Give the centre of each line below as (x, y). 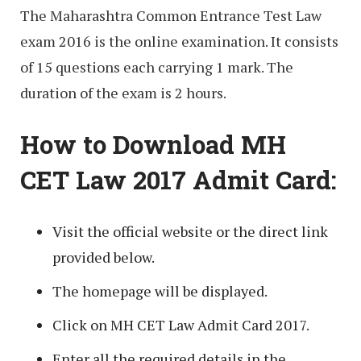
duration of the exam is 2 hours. (123, 93)
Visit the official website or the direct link (190, 231)
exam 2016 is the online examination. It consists (179, 41)
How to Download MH (153, 145)
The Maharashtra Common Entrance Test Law (171, 16)
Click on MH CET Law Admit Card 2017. (181, 324)
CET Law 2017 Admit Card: (178, 180)
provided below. (104, 257)
